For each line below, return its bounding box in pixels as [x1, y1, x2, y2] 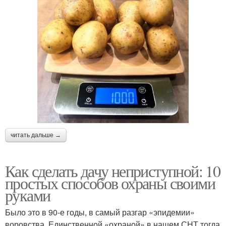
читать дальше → [11, 131, 61, 139]
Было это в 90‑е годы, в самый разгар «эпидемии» [5, 206, 195, 218]
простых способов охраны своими [5, 172, 215, 194]
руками [5, 184, 50, 206]
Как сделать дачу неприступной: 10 [5, 159, 220, 182]
